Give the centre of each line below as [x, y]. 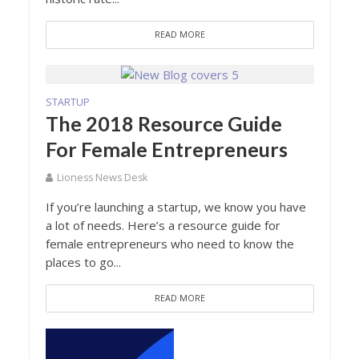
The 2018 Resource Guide [163, 124]
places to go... [83, 262]
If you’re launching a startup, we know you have [175, 207]
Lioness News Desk [102, 178]
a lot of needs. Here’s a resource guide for [163, 226]
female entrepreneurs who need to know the [169, 244]
